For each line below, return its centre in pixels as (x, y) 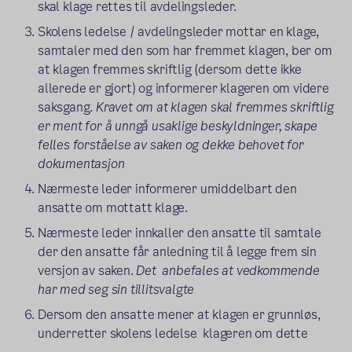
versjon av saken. (87, 270)
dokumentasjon (81, 163)
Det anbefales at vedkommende (228, 270)
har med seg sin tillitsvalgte (116, 289)
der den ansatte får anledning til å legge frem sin (177, 251)
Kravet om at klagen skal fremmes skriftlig (215, 107)
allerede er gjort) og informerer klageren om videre (183, 88)
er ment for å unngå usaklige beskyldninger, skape (178, 126)
